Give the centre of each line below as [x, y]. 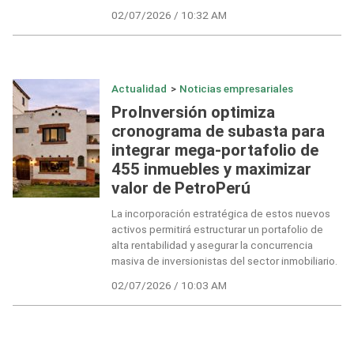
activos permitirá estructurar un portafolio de [217, 230]
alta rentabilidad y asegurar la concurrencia [212, 245]
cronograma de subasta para [218, 131]
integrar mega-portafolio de [215, 150]
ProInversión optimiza [193, 112]
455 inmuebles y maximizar [211, 169]
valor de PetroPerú [181, 188]
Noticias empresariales [237, 89]
